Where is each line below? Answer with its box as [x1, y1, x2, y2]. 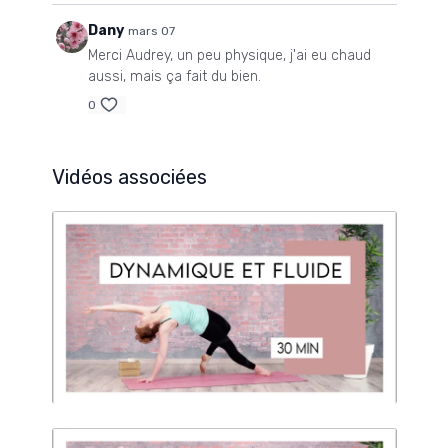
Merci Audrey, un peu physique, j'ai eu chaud [87, 47, 371, 65]
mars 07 [127, 24, 175, 39]
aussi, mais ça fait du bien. [87, 68, 261, 86]
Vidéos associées [51, 165, 207, 190]
